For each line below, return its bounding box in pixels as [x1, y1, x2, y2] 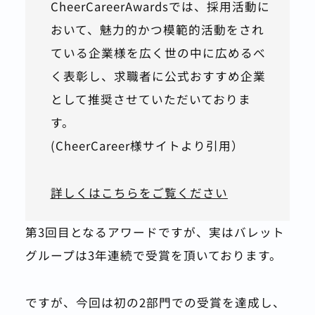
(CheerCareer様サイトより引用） [50, 137, 244, 155]
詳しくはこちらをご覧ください [50, 184, 228, 201]
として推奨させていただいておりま [50, 91, 251, 108]
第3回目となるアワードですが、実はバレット [25, 224, 285, 241]
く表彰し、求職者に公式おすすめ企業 [50, 67, 266, 85]
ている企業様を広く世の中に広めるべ [50, 44, 266, 62]
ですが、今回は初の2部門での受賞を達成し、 [25, 293, 285, 311]
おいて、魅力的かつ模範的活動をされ [50, 21, 264, 39]
